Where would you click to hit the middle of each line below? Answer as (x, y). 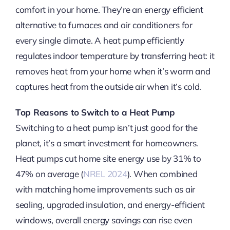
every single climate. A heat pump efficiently (100, 41)
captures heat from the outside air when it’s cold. (108, 87)
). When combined (162, 174)
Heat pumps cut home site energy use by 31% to (108, 159)
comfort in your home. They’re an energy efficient (109, 10)
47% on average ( (49, 174)
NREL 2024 (105, 174)
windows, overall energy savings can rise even (104, 220)
